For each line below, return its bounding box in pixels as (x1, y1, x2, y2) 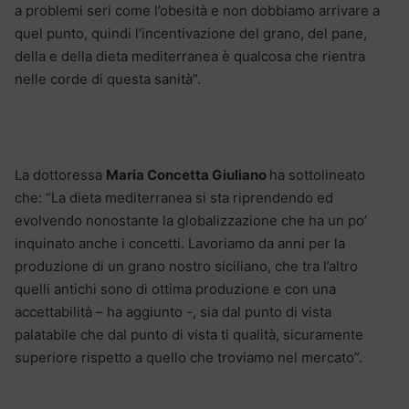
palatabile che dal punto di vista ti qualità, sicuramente (15, 325, 363, 343)
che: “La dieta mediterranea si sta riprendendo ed (15, 188, 333, 206)
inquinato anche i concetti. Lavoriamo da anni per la (15, 234, 345, 252)
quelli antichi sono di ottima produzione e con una (15, 279, 336, 298)
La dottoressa (15, 165, 106, 184)
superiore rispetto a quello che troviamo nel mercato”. (15, 348, 362, 366)
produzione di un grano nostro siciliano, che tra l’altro (15, 257, 358, 275)
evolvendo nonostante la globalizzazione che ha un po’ (15, 211, 367, 229)
